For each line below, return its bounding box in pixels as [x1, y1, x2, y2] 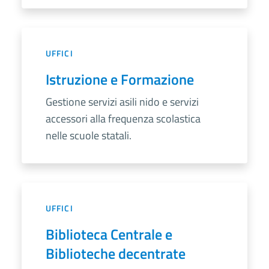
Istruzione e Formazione [46, 68, 194, 91]
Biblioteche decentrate [46, 243, 186, 265]
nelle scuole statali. [46, 127, 131, 144]
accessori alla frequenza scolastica [46, 110, 201, 127]
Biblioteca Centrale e [46, 223, 172, 246]
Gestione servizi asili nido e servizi [46, 94, 199, 110]
